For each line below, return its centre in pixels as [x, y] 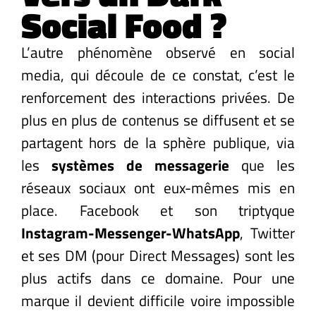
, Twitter [267, 232]
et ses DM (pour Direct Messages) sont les [158, 255]
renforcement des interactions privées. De [158, 97]
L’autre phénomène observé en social [158, 52]
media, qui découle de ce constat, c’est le [158, 74]
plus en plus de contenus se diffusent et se [158, 120]
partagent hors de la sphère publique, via [158, 142]
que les [262, 165]
